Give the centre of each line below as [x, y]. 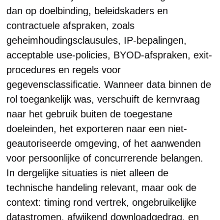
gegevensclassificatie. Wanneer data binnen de [109, 84]
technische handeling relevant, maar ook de [102, 188]
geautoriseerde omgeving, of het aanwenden [104, 143]
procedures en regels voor [64, 70]
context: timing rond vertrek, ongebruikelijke [102, 202]
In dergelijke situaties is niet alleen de [88, 173]
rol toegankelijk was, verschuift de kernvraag [103, 99]
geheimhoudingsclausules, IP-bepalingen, [97, 40]
